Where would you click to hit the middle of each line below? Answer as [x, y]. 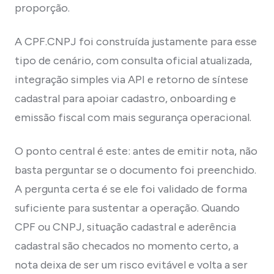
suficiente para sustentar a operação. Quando [127, 208]
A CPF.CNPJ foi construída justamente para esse [136, 41]
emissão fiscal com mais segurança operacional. [133, 117]
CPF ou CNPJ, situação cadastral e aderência [125, 227]
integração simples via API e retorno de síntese [131, 79]
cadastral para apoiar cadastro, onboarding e [125, 98]
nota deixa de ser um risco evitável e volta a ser [131, 265]
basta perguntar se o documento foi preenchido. [135, 170]
